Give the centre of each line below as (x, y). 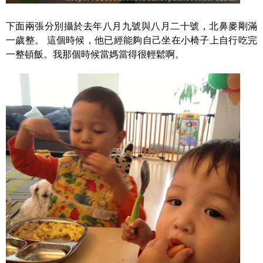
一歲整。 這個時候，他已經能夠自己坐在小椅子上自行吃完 (131, 40)
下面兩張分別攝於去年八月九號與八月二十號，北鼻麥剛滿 (131, 26)
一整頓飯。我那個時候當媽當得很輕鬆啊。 (95, 54)
